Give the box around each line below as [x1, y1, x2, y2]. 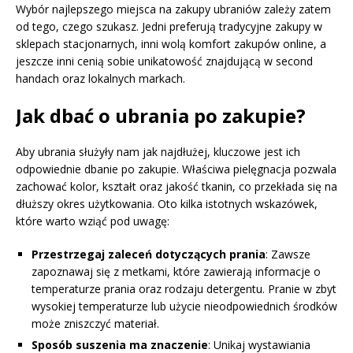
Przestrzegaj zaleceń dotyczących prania [32, 246, 266, 262]
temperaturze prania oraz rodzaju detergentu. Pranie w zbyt [32, 281, 336, 296]
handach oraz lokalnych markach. [16, 70, 185, 86]
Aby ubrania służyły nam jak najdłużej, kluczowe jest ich [16, 143, 300, 159]
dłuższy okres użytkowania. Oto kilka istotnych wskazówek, [16, 195, 318, 211]
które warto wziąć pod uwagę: [16, 213, 169, 229]
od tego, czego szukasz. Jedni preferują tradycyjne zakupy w [16, 18, 322, 34]
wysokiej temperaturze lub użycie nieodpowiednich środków [32, 298, 337, 314]
